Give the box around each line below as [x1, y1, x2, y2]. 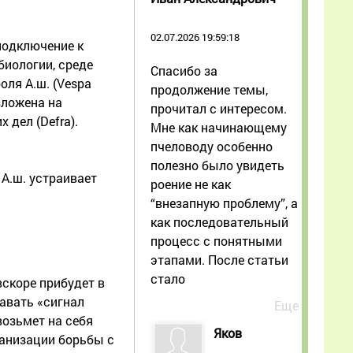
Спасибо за [150, 61, 217, 79]
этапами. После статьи [150, 251, 288, 268]
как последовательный [150, 213, 288, 230]
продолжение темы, [150, 80, 268, 98]
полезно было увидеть [150, 156, 284, 173]
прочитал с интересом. [150, 99, 287, 117]
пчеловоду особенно [150, 137, 273, 154]
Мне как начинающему [150, 118, 287, 136]
